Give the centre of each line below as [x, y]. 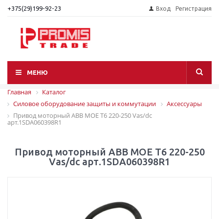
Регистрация [194, 9]
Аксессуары [184, 104]
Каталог [54, 92]
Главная [19, 92]
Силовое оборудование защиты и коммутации [85, 104]
